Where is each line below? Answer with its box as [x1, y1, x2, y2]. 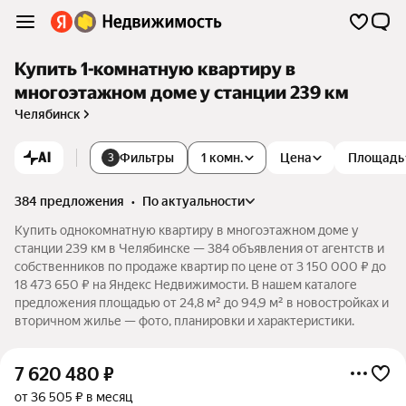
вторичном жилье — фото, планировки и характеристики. [14, 314, 354, 328]
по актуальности [151, 194, 245, 208]
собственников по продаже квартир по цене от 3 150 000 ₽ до [14, 259, 386, 274]
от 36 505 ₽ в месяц [14, 390, 132, 404]
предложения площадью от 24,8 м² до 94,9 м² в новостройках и [14, 295, 389, 310]
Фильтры [120, 150, 174, 165]
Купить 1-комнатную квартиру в [14, 59, 295, 80]
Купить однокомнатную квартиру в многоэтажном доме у [14, 223, 359, 237]
